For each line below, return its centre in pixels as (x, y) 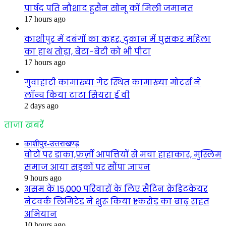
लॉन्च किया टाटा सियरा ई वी (77, 95)
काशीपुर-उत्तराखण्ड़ (52, 144)
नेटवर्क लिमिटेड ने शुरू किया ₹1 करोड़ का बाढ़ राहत (117, 202)
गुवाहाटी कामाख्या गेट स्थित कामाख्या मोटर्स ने (112, 83)
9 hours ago (43, 178)
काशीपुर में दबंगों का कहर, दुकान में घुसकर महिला (118, 39)
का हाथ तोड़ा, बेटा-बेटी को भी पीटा (88, 52)
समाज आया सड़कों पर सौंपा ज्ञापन (87, 167)
